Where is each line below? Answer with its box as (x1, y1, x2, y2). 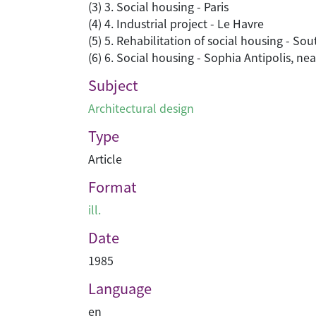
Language (88, 278, 152, 298)
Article (88, 150, 122, 167)
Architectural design (88, 99, 194, 116)
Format (88, 176, 137, 197)
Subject (88, 75, 138, 95)
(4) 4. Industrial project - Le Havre (88, 15, 264, 32)
